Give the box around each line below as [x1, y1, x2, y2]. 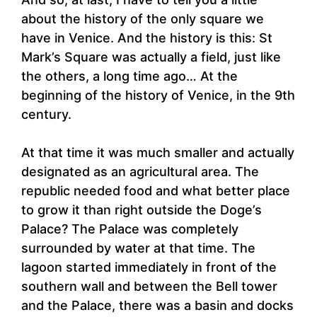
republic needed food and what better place [21, 183, 290, 199]
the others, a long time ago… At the [21, 69, 238, 84]
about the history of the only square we [21, 11, 264, 27]
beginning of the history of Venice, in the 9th [21, 88, 295, 103]
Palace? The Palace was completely [21, 221, 238, 237]
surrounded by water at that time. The [21, 241, 255, 256]
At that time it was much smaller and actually [21, 145, 294, 161]
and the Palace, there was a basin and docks [21, 298, 294, 313]
